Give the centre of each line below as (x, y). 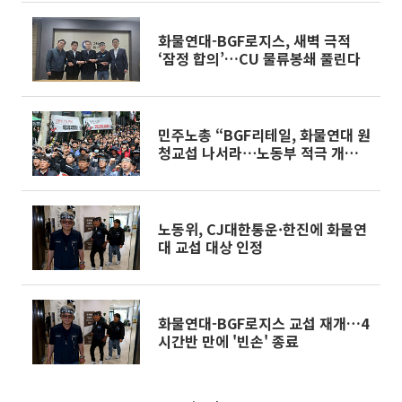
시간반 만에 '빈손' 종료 (228, 341)
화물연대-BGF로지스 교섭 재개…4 (263, 323)
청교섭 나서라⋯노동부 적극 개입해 (265, 153)
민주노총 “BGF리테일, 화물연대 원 (264, 135)
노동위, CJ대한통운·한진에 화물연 (262, 229)
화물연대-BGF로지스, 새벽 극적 (254, 40)
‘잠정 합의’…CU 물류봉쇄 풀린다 (259, 58)
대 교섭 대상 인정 (210, 247)
